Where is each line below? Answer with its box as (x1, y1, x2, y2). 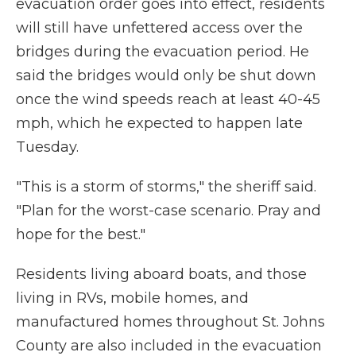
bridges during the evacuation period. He (16, 43, 309, 61)
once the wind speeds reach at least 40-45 (16, 91, 320, 109)
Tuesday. (16, 138, 79, 157)
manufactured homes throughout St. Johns (16, 313, 325, 331)
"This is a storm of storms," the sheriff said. (16, 178, 316, 196)
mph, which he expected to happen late (16, 114, 303, 133)
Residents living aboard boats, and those (16, 265, 307, 284)
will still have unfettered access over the (16, 19, 303, 37)
